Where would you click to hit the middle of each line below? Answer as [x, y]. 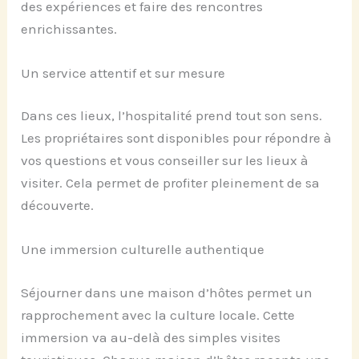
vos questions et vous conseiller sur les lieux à [165, 161]
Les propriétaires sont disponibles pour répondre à [177, 138]
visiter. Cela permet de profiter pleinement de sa [171, 183]
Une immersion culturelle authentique [143, 250]
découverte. [58, 206]
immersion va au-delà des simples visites [151, 337]
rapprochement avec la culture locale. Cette [158, 315]
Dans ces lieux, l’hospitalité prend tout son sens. [172, 116]
